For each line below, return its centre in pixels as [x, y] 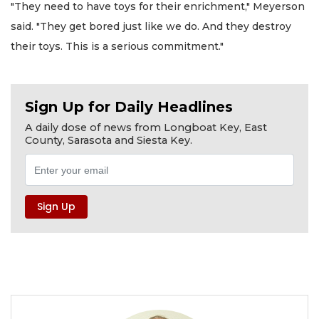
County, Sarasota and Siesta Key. [109, 140]
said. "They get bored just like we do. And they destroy [151, 27]
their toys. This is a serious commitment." [117, 47]
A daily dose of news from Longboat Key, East [146, 127]
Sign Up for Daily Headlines [129, 106]
